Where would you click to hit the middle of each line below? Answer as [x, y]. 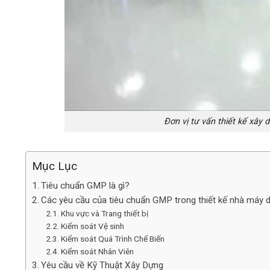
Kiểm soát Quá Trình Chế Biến [112, 238]
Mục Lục [55, 166]
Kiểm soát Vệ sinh [92, 226]
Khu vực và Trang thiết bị [104, 213]
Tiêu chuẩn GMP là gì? [86, 185]
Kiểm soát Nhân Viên [97, 251]
